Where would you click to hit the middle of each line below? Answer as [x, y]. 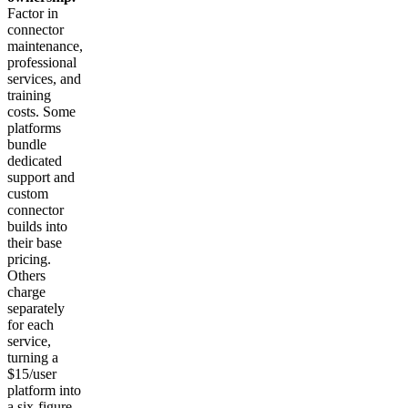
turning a [33, 358]
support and [41, 178]
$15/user [32, 374]
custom [28, 194]
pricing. [29, 260]
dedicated [35, 161]
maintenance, [45, 46]
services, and [44, 79]
